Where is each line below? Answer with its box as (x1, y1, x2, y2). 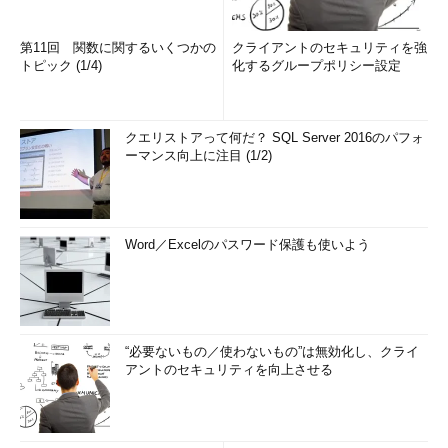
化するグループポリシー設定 (232, 58, 401, 73)
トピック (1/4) (20, 58, 102, 73)
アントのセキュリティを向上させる (125, 362, 333, 377)
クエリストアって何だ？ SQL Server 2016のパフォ (125, 130, 424, 145)
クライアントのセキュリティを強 (232, 40, 427, 55)
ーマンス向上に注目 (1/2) (125, 148, 272, 163)
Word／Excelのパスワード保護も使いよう (125, 237, 370, 252)
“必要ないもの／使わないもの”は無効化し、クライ (125, 344, 419, 359)
